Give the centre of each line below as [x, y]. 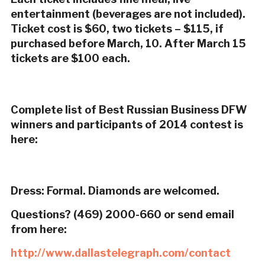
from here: [38, 230]
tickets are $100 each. [70, 59]
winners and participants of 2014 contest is [127, 125]
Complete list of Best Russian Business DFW [129, 110]
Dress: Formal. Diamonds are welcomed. [115, 191]
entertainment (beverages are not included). [128, 14]
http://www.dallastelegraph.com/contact [120, 253]
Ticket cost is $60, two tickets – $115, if [117, 29]
